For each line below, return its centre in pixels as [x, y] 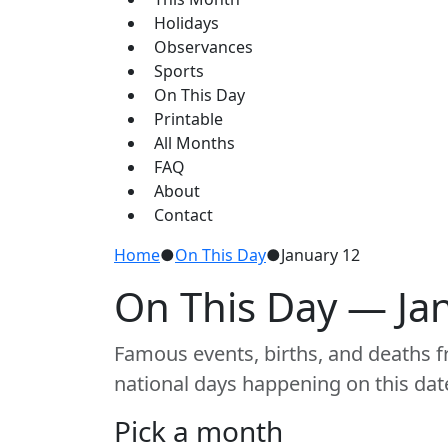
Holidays [186, 23]
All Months [194, 143]
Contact [183, 215]
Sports [179, 71]
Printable [188, 119]
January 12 [320, 255]
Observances [203, 47]
